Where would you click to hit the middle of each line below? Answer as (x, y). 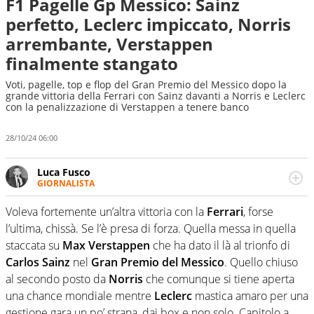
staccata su (34, 246)
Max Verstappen (106, 246)
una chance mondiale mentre (80, 296)
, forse (258, 212)
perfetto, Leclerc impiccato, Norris (148, 24)
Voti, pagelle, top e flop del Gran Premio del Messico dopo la (146, 84)
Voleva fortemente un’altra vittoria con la (106, 212)
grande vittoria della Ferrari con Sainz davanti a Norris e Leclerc (156, 96)
